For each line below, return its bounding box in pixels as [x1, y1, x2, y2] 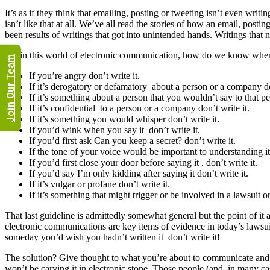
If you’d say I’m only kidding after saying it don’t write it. [29, 168, 248, 178]
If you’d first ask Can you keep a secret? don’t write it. [29, 135, 236, 146]
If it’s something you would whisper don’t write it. [29, 113, 219, 124]
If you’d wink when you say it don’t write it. [29, 124, 200, 135]
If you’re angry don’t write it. [29, 70, 140, 81]
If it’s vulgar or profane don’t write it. [29, 178, 170, 189]
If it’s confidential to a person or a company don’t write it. [29, 102, 250, 113]
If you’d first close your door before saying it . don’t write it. [29, 157, 257, 168]
